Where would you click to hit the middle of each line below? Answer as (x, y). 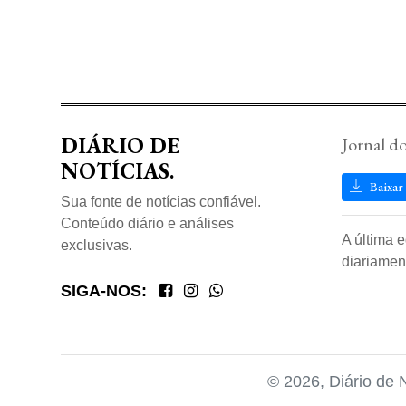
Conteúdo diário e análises (147, 224)
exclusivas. (97, 246)
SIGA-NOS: (104, 291)
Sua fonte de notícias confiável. (161, 202)
